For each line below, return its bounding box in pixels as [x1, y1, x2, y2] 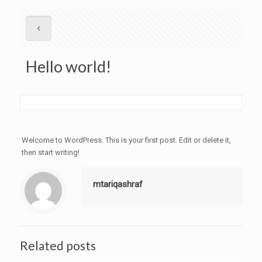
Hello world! [25, 57, 111, 76]
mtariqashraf [92, 179, 143, 189]
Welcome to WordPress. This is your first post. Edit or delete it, [22, 136, 232, 144]
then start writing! [22, 148, 80, 157]
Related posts [19, 238, 96, 253]
